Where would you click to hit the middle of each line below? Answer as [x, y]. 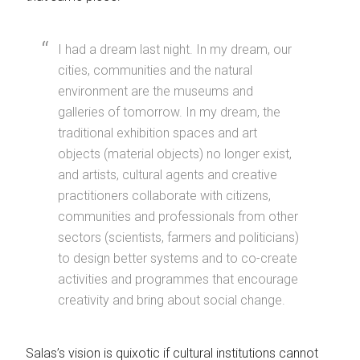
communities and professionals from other [178, 217]
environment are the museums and [156, 92]
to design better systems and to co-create [178, 259]
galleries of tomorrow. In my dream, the [170, 112]
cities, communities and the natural [155, 71]
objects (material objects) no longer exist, [175, 154]
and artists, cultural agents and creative [168, 175]
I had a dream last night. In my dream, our [175, 50]
